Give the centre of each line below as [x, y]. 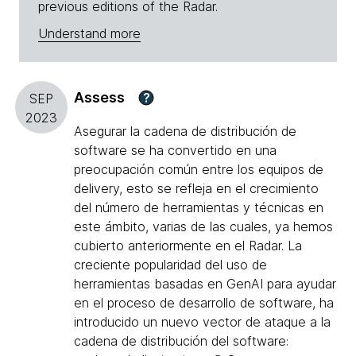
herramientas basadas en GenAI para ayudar [205, 284]
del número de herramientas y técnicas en [199, 208]
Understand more [89, 34]
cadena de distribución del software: [181, 341]
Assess [99, 98]
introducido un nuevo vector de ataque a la [202, 322]
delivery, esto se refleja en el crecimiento [196, 189]
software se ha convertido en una [175, 151]
